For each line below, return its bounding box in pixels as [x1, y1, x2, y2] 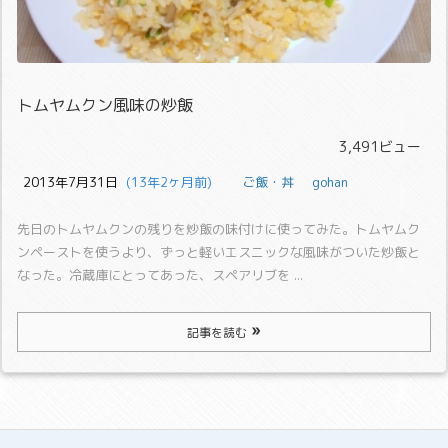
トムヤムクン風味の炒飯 [17, 93, 193, 116]
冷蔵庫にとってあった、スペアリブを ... [69, 265, 303, 284]
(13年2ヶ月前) [118, 172, 212, 191]
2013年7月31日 [23, 172, 118, 191]
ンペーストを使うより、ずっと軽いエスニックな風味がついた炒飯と [17, 242, 420, 261]
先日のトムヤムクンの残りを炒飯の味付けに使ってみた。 [17, 219, 355, 238]
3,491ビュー [339, 136, 421, 156]
